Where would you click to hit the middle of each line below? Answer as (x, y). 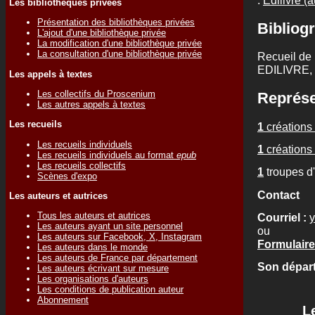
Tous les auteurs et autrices (94, 216)
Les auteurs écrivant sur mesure (103, 269)
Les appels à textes (51, 74)
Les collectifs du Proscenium (96, 94)
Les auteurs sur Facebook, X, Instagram (120, 237)
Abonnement (63, 300)
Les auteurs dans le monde (92, 247)
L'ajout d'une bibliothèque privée (102, 33)
